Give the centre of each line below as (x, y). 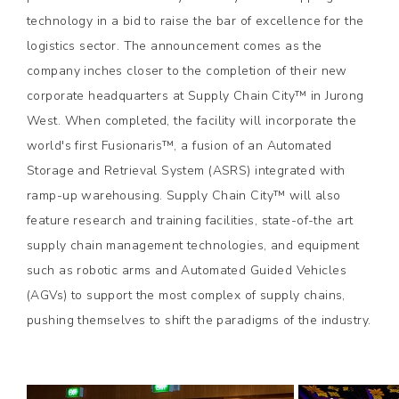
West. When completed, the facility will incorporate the (192, 121)
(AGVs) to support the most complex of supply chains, (186, 295)
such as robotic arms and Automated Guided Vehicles (187, 270)
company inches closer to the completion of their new (187, 71)
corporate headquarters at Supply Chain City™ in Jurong (195, 96)
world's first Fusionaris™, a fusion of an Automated (179, 146)
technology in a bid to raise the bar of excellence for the (195, 21)
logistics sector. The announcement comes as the (175, 46)
